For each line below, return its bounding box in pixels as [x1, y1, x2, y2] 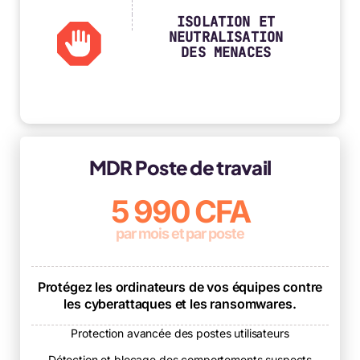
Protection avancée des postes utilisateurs [71, 325, 289, 340]
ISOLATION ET [177, 12, 276, 31]
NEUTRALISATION [168, 27, 284, 46]
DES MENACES [181, 43, 272, 61]
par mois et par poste [116, 224, 244, 242]
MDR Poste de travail [88, 154, 272, 179]
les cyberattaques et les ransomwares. [63, 295, 297, 312]
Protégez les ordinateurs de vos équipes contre [37, 278, 323, 295]
